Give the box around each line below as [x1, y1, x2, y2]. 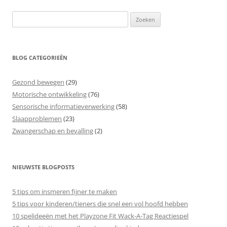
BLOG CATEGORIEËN [12, 54, 67, 61]
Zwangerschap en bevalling [12, 126, 93, 135]
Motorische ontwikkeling [12, 90, 87, 99]
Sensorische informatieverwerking [12, 102, 115, 111]
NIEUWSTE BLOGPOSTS [12, 163, 74, 171]
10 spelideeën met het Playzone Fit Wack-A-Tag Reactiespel [12, 211, 188, 220]
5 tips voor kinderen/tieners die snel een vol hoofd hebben [12, 199, 188, 208]
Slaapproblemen [12, 114, 62, 123]
